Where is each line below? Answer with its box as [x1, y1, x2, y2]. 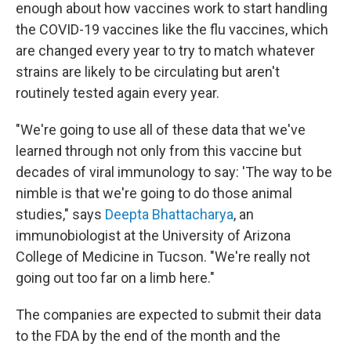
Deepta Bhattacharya [105, 206, 233, 223]
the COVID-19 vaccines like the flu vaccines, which [16, 21, 328, 38]
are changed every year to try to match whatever [16, 42, 315, 59]
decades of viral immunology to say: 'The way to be [16, 164, 332, 180]
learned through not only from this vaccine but [16, 143, 302, 159]
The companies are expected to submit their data [16, 306, 321, 323]
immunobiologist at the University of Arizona [16, 227, 291, 244]
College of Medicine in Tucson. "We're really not [16, 248, 310, 265]
